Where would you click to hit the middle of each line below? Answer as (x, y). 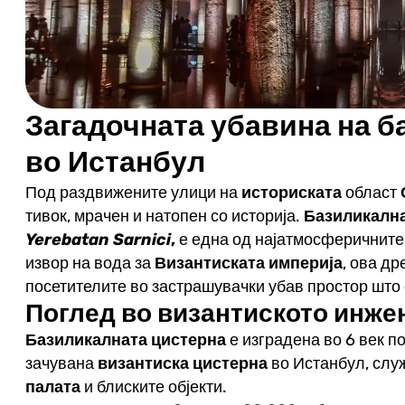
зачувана (61, 363)
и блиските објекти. (153, 386)
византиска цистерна (182, 363)
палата (52, 386)
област (372, 192)
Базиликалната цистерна (125, 339)
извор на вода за (89, 263)
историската (293, 192)
